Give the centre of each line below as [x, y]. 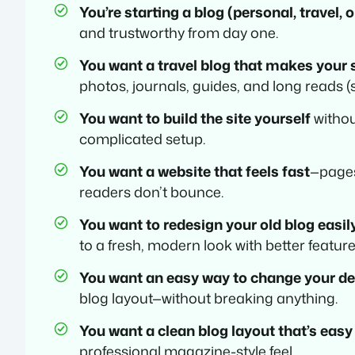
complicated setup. [142, 138]
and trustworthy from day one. [179, 32]
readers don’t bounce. [151, 191]
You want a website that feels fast [195, 171]
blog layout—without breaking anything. [208, 298]
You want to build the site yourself [195, 118]
